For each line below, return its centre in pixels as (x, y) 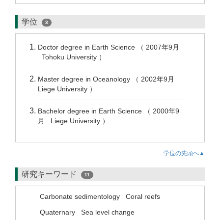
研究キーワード (50, 174)
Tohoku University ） (73, 57)
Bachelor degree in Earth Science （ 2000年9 (109, 111)
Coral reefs (143, 196)
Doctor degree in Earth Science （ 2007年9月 (109, 47)
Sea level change (108, 212)
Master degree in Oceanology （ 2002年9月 (108, 79)
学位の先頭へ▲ (184, 153)
